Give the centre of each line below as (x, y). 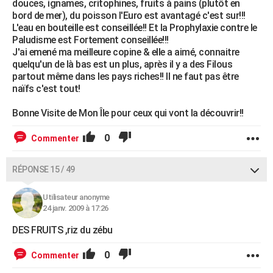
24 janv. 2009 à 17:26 (76, 208)
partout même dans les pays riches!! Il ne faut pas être (126, 77)
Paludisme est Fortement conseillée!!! (90, 40)
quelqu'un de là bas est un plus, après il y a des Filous (122, 65)
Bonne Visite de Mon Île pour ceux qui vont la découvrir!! (128, 113)
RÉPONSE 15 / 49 (44, 170)
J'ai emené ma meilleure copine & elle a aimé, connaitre (126, 52)
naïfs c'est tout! (46, 89)
